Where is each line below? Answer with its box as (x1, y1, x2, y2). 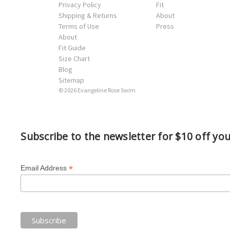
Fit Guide (59, 43, 86, 52)
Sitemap (59, 75, 84, 85)
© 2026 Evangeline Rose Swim (59, 86, 136, 94)
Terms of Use (59, 21, 99, 31)
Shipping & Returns (59, 10, 117, 20)
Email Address (21, 163, 69, 172)
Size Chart (59, 53, 90, 63)
